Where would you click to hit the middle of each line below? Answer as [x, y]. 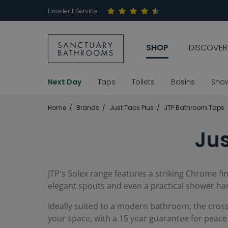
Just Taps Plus [132, 108]
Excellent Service [73, 11]
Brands [88, 108]
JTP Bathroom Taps [194, 108]
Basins [183, 82]
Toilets [143, 82]
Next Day [65, 82]
